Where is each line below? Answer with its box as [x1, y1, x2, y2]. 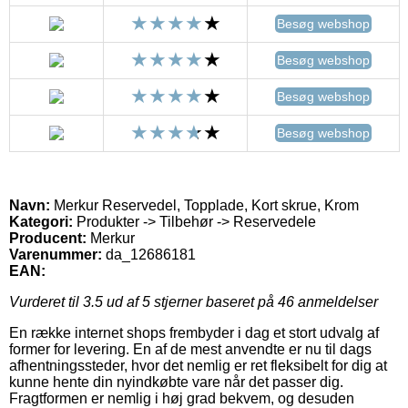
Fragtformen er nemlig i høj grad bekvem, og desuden [9, 390, 354, 406]
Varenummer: [9, 246, 102, 262]
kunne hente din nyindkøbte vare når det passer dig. [9, 373, 343, 390]
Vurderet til [9, 293, 83, 310]
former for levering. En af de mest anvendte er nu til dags [9, 341, 372, 357]
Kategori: [9, 213, 73, 229]
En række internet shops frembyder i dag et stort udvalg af [9, 324, 379, 341]
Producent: [9, 229, 87, 246]
